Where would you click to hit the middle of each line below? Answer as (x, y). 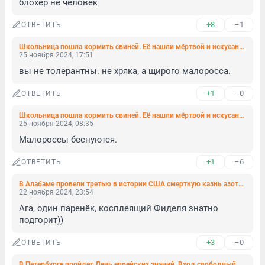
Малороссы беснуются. (68, 140)
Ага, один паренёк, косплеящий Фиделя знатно (119, 208)
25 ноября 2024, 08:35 (56, 124)
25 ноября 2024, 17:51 (56, 55)
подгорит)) (41, 220)
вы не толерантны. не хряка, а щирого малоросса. (125, 71)
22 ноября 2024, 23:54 (56, 192)
